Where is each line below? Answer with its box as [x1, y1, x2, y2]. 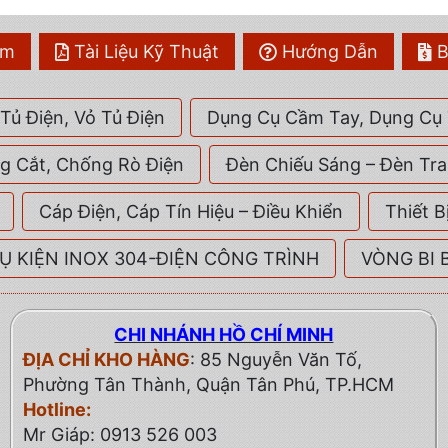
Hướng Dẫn [282, 41, 378, 63]
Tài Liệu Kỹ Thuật [74, 41, 219, 63]
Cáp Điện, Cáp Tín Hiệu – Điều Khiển [39, 201, 343, 223]
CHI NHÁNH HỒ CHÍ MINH [114, 324, 334, 346]
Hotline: [22, 399, 91, 421]
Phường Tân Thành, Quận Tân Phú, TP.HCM [22, 374, 394, 396]
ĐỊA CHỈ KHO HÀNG [22, 349, 190, 371]
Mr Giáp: [22, 424, 100, 446]
